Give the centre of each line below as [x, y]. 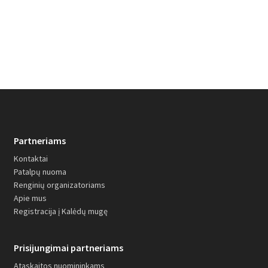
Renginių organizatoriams [60, 185]
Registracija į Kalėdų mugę [61, 211]
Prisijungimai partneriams [68, 248]
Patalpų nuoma [40, 172]
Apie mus [30, 198]
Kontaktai [31, 159]
